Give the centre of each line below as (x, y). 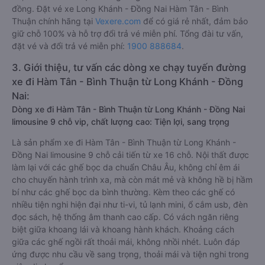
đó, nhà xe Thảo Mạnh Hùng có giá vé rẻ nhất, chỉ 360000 (125, 39)
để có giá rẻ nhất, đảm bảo (194, 64)
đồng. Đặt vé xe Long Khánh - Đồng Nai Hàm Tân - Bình (120, 51)
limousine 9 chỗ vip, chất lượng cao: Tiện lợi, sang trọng (121, 164)
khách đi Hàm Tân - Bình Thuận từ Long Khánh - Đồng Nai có (130, 14)
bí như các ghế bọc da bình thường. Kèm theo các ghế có (123, 235)
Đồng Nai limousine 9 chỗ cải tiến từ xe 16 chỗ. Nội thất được (130, 197)
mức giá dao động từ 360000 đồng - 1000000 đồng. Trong (128, 26)
